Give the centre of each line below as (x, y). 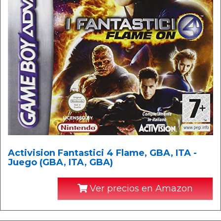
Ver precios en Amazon (140, 188)
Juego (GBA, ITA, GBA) (60, 162)
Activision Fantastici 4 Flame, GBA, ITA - (102, 153)
